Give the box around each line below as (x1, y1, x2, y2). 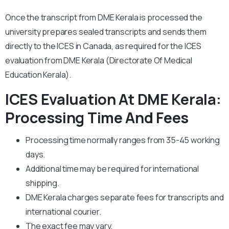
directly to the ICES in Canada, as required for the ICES (5, 40, 202, 52)
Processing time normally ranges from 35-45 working (26, 134, 220, 146)
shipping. (26, 177, 59, 189)
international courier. (26, 205, 103, 217)
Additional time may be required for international (26, 163, 199, 174)
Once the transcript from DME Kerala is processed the (5, 11, 202, 23)
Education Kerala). (5, 68, 72, 80)
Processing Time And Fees (5, 107, 189, 128)
